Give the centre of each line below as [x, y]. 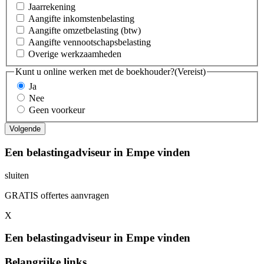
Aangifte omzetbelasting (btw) [85, 30]
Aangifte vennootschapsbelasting [90, 42]
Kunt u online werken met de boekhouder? [95, 71]
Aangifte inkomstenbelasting [81, 18]
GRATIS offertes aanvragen [57, 195]
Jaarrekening [52, 6]
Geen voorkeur [57, 110]
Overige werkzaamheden [75, 54]
